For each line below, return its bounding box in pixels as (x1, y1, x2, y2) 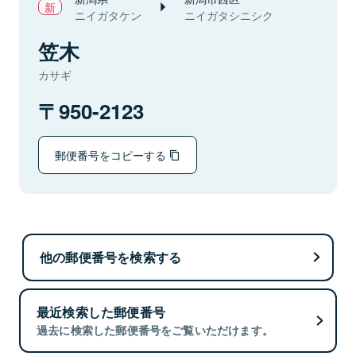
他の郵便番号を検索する (40, 247, 182, 266)
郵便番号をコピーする (55, 146, 169, 163)
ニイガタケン (75, 7, 141, 23)
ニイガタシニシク (184, 7, 273, 23)
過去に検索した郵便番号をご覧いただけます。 (37, 322, 274, 339)
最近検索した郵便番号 (37, 303, 165, 322)
